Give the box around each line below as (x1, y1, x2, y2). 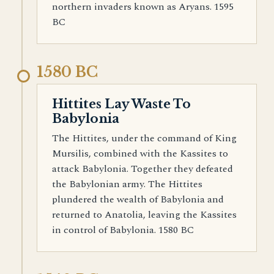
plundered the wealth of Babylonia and (52, 192, 224, 207)
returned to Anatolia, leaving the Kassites (52, 207, 237, 222)
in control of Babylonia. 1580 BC (52, 223, 194, 237)
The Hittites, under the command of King (52, 131, 237, 146)
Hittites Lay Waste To (52, 97, 191, 111)
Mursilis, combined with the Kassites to (52, 146, 228, 161)
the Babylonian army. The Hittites (52, 177, 202, 191)
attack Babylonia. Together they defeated (52, 161, 233, 176)
